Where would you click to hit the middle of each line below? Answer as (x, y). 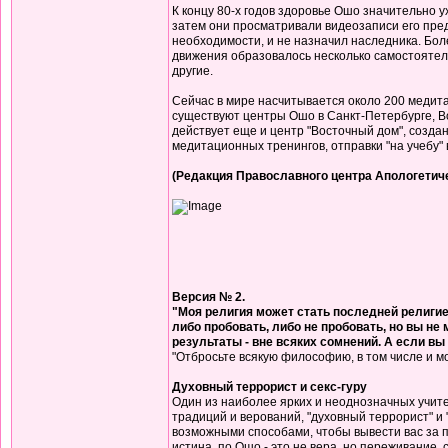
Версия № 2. (208, 297)
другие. (192, 71)
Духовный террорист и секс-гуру (269, 387)
